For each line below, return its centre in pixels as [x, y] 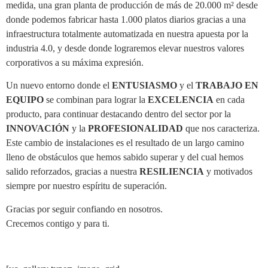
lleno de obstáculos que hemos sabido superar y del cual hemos [125, 157]
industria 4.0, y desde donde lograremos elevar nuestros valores [125, 48]
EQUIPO [25, 100]
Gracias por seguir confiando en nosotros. [84, 209]
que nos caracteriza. [221, 129]
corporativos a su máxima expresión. [75, 62]
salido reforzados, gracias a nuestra [73, 172]
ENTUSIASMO [144, 86]
